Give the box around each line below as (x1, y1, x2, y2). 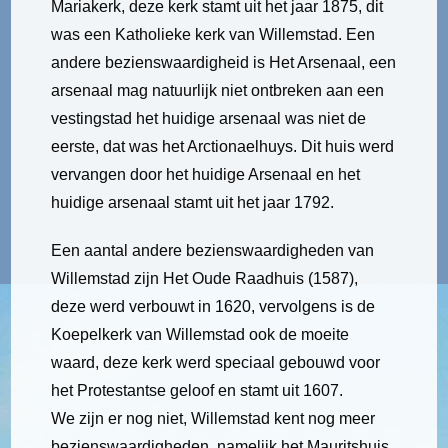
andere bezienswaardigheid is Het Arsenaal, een (51, 54, 397, 72)
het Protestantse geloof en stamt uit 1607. (51, 382, 344, 400)
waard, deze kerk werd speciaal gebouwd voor (51, 354, 381, 372)
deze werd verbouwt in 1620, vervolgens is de (51, 298, 376, 316)
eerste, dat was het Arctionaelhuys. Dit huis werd (51, 138, 395, 156)
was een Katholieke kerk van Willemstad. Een (51, 26, 376, 44)
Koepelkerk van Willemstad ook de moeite (51, 326, 350, 344)
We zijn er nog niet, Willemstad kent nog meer (51, 410, 376, 428)
